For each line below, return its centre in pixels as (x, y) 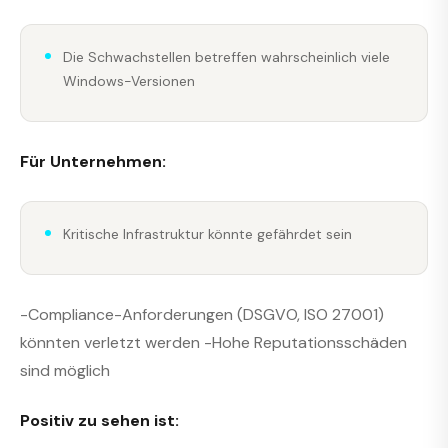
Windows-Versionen (129, 80)
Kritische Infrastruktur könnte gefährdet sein (207, 234)
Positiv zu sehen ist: (99, 421)
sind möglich (65, 370)
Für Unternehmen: (93, 161)
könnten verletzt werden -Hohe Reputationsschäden (213, 342)
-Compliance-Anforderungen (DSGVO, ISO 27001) (202, 314)
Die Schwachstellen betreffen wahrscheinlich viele (226, 56)
